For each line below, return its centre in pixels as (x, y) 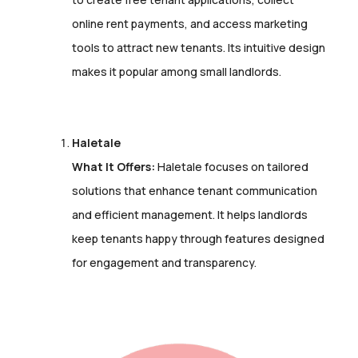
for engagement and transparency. (164, 262)
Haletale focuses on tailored (232, 166)
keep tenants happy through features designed (198, 238)
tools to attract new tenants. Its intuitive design (199, 48)
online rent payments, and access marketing (190, 24)
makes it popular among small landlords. (177, 72)
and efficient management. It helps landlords (190, 214)
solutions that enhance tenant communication (195, 190)
